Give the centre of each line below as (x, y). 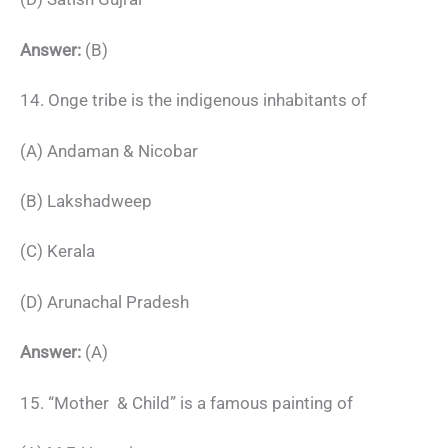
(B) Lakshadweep (86, 200)
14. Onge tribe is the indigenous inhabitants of (193, 100)
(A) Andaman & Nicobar (109, 150)
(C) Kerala (57, 251)
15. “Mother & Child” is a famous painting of (186, 402)
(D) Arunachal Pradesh (104, 301)
